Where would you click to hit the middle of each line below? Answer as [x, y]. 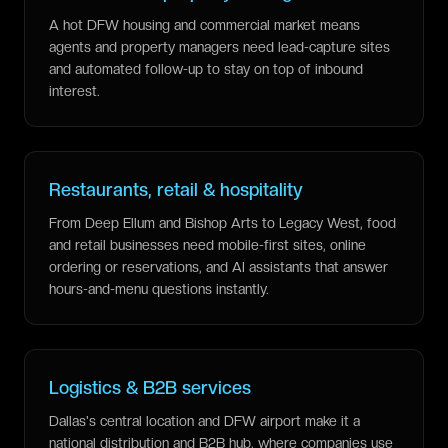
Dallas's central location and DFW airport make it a [204, 421]
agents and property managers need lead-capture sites [219, 47]
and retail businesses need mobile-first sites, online [207, 245]
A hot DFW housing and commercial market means [204, 25]
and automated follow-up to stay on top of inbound [206, 69]
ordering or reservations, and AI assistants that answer [218, 267]
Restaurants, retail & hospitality [176, 189]
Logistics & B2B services [150, 387]
